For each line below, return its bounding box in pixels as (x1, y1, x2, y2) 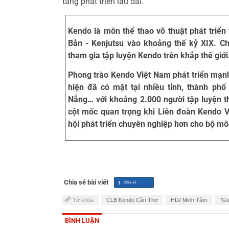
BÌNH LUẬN (65, 217, 99, 225)
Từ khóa (73, 197, 94, 203)
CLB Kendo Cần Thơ (106, 197, 158, 203)
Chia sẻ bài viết (64, 178, 108, 187)
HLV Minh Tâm (171, 197, 207, 203)
